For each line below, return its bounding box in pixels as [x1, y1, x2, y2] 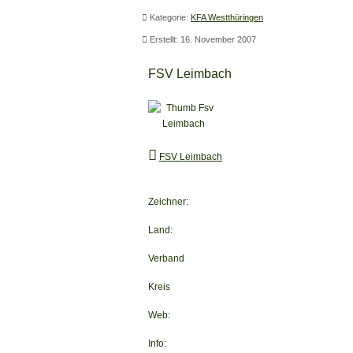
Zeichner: [148, 195, 188, 207]
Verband [148, 252, 184, 264]
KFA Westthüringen [191, 12, 263, 22]
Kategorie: [147, 12, 191, 22]
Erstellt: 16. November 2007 [150, 34, 256, 44]
